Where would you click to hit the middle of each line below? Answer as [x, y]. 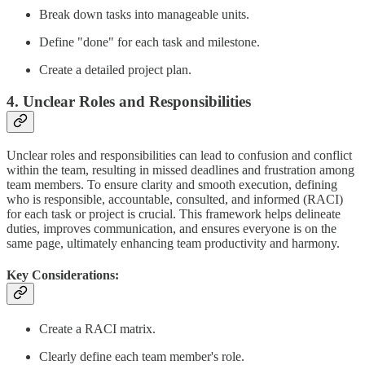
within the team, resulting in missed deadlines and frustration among [180, 169]
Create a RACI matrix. [97, 329]
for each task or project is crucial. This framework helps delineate [174, 213]
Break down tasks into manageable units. [144, 15]
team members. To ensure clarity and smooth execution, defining [172, 184]
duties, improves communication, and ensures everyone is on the [172, 228]
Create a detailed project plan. [115, 70]
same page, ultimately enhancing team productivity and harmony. [173, 243]
